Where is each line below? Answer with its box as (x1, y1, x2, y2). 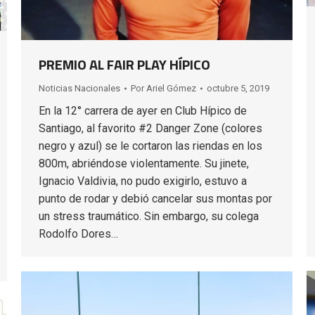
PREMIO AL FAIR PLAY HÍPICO (39, 53, 210, 76)
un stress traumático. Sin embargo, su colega (39, 210, 259, 224)
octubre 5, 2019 (207, 83, 269, 94)
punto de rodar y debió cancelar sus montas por (39, 192, 272, 206)
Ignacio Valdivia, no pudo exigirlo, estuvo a (39, 174, 247, 188)
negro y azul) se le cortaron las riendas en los (39, 139, 262, 153)
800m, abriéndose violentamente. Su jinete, (39, 157, 249, 171)
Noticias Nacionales (39, 83, 120, 94)
